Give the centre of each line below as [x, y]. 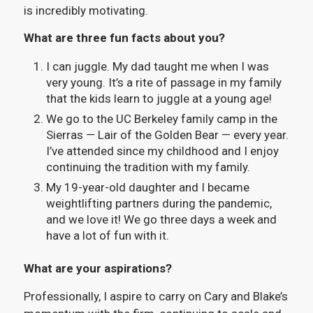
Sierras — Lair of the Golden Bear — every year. [167, 135]
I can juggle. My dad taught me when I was [157, 67]
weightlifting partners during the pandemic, [159, 204]
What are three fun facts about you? [124, 38]
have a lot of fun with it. [109, 236]
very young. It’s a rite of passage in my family [163, 83]
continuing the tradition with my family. [148, 167]
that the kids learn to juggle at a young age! [159, 99]
